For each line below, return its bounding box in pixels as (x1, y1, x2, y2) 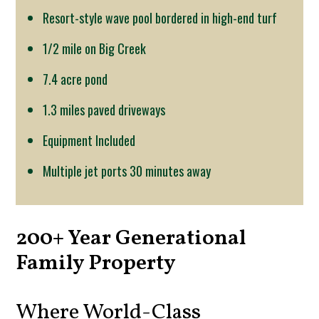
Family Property (16, 248, 177, 278)
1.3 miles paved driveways (43, 100, 166, 119)
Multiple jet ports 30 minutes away (43, 161, 211, 180)
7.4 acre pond (43, 69, 108, 88)
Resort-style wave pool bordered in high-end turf (43, 8, 278, 27)
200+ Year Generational (16, 223, 246, 253)
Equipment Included (43, 130, 136, 150)
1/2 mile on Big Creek (43, 38, 147, 58)
